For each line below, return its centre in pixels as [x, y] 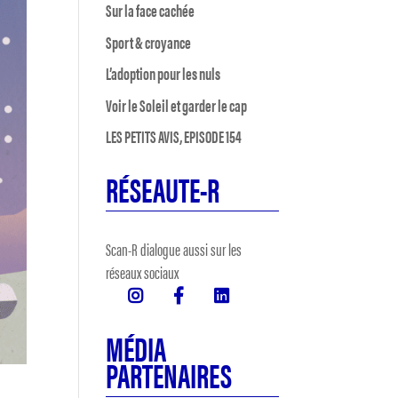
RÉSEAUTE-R [163, 188]
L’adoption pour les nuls [163, 73]
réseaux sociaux [143, 272]
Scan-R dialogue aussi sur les [174, 249]
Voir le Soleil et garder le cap [177, 105]
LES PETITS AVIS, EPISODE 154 [174, 136]
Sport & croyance [149, 42]
